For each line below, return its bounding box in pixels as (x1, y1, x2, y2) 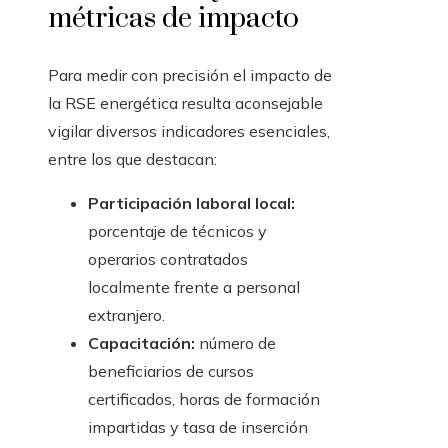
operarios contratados (88, 249, 248, 270)
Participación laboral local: (88, 193, 295, 214)
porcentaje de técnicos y (88, 221, 267, 242)
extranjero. (88, 305, 165, 326)
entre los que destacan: (48, 149, 217, 170)
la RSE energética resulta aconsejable (48, 93, 323, 114)
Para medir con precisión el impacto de (48, 65, 332, 86)
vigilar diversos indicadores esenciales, (48, 121, 330, 142)
